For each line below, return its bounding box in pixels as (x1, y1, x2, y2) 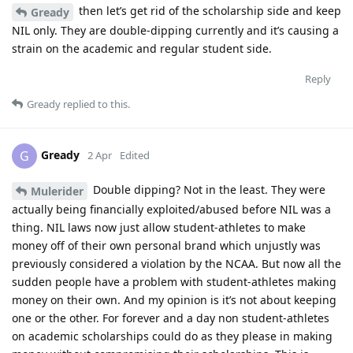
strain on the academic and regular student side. (12, 41, 272, 57)
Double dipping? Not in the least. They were (90, 182, 325, 198)
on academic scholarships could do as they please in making (12, 328, 333, 344)
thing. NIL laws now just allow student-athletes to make (12, 219, 306, 235)
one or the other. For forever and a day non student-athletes (12, 310, 329, 325)
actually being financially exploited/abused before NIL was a (12, 201, 331, 217)
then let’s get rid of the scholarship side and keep (76, 3, 341, 19)
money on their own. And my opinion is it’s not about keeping (12, 292, 336, 307)
